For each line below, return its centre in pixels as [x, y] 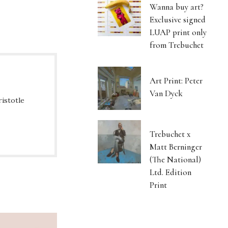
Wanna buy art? [177, 7]
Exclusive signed [178, 19]
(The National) [176, 159]
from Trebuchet [177, 45]
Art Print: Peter [176, 80]
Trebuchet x [170, 134]
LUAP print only [178, 32]
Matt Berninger [176, 147]
